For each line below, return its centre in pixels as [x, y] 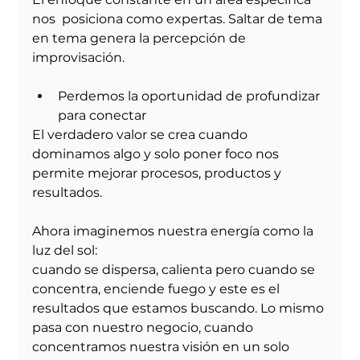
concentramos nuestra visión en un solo [163, 347]
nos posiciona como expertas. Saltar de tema [179, 19]
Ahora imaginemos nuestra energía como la [175, 231]
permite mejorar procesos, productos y [159, 174]
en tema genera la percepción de [141, 39]
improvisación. [79, 58]
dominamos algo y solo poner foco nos [159, 154]
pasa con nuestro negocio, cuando [145, 328]
